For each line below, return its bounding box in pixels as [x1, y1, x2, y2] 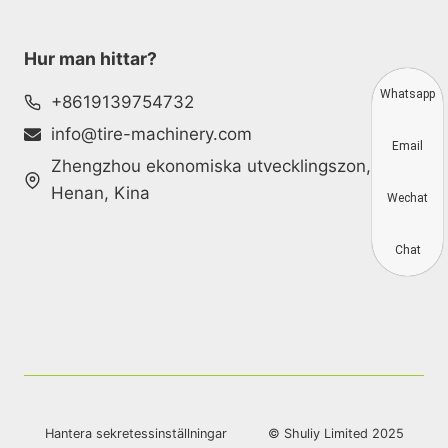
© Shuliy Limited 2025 [267, 426, 404, 441]
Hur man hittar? [24, 48, 157, 69]
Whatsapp [380, 87, 435, 101]
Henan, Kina [51, 183, 150, 203]
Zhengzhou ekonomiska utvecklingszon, [51, 156, 371, 176]
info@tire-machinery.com [51, 124, 252, 144]
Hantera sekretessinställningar [44, 426, 227, 441]
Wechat [387, 191, 428, 205]
